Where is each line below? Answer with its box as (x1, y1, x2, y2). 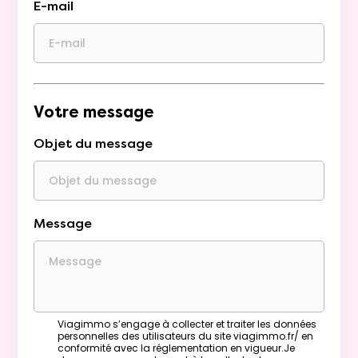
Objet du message (34, 136, 153, 152)
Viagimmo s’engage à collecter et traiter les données (58, 317, 316, 332)
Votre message (34, 103, 154, 122)
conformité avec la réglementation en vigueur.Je (58, 341, 295, 356)
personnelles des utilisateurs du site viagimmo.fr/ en (58, 329, 313, 344)
